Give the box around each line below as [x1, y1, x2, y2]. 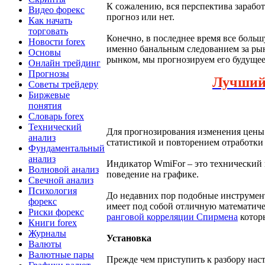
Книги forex [28, 217, 77, 228]
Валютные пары [28, 249, 94, 260]
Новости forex [28, 36, 85, 47]
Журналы [28, 228, 66, 238]
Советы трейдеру [28, 79, 98, 89]
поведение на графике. [106, 169, 199, 180]
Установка [106, 233, 151, 244]
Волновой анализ [28, 164, 99, 174]
